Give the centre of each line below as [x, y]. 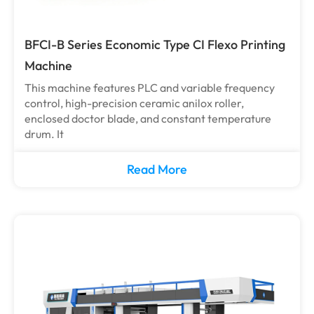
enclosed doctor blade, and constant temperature [148, 118]
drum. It [44, 134]
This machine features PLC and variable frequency [150, 88]
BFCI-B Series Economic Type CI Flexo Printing [155, 45]
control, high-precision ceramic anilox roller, [134, 103]
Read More [157, 169]
